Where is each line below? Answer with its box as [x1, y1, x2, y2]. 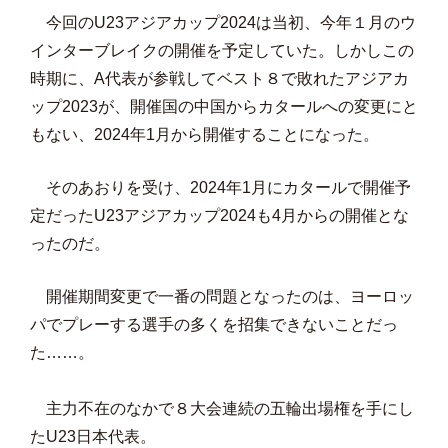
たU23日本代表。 [30, 428, 156, 445]
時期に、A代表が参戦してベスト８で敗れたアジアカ [30, 70, 409, 87]
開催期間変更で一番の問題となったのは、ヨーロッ [30, 288, 414, 305]
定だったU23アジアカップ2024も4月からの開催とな [30, 207, 409, 224]
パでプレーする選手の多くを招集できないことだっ [30, 316, 398, 333]
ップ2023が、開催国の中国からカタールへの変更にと [30, 98, 418, 115]
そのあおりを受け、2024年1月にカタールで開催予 [30, 179, 411, 196]
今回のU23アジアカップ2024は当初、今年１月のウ [30, 14, 416, 31]
